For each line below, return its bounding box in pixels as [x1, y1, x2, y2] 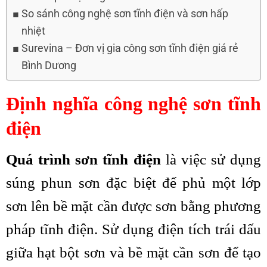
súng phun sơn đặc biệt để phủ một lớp [6, 174, 261, 191]
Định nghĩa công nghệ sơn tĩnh [6, 93, 261, 115]
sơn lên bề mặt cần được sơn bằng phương [6, 197, 261, 214]
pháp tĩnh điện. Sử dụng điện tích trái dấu [6, 221, 261, 237]
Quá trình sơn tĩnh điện [6, 151, 161, 167]
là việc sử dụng [160, 151, 261, 167]
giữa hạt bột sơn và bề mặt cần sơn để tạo [6, 244, 261, 260]
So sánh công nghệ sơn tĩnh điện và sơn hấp [21, 7, 228, 20]
